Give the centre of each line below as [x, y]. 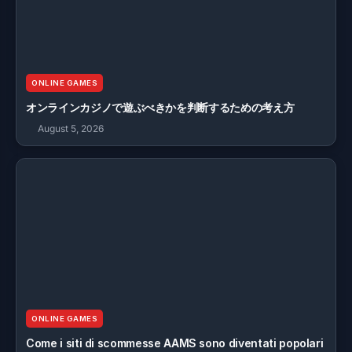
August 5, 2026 [71, 128]
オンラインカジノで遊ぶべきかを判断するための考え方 [160, 107]
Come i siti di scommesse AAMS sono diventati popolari [175, 343]
